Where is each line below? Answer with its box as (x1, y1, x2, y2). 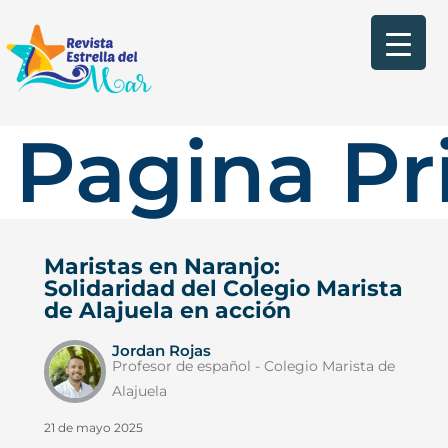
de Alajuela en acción (43, 296, 291, 324)
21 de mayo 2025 (43, 419, 143, 435)
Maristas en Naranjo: (43, 252, 280, 280)
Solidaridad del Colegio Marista (43, 274, 403, 302)
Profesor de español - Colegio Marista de (111, 357, 395, 374)
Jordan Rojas (111, 341, 211, 361)
